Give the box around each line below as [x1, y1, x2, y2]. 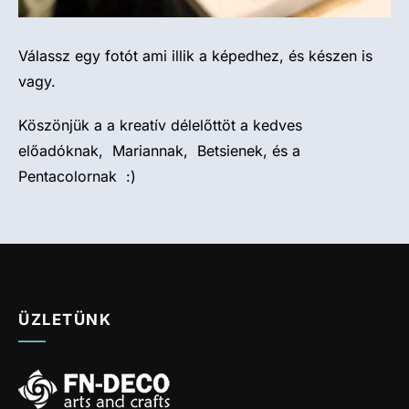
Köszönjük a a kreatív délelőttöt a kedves [18, 116, 302, 134]
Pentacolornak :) [18, 167, 136, 185]
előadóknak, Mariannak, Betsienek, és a [18, 142, 300, 160]
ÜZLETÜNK [18, 310, 111, 329]
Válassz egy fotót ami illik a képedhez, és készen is [18, 47, 372, 65]
